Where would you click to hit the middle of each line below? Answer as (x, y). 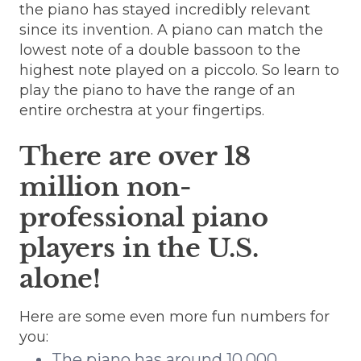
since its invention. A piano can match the (171, 29)
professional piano (144, 217)
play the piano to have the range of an (158, 90)
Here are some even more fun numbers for (174, 316)
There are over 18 (135, 156)
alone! (60, 278)
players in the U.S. (139, 248)
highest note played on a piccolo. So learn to (179, 70)
